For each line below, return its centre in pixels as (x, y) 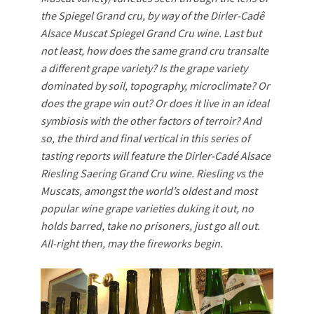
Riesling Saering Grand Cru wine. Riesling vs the (152, 173)
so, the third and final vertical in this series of (145, 138)
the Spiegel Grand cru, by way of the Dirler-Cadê (152, 15)
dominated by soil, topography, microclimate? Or (155, 86)
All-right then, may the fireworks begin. (132, 243)
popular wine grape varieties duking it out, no (147, 208)
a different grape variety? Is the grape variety (144, 68)
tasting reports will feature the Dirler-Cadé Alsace (156, 156)
